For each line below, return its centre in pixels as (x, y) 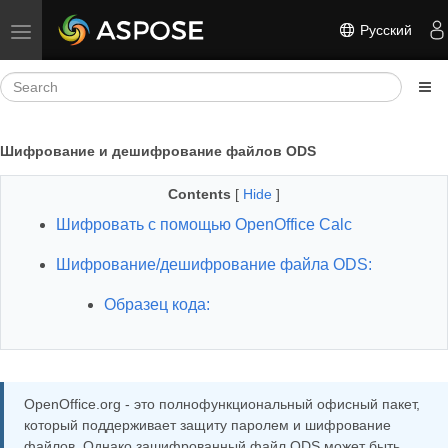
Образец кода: (157, 304)
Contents (199, 194)
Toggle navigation (75, 30)
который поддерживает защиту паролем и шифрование (207, 425)
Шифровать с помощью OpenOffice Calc (204, 224)
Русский (384, 29)
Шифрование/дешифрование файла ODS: (214, 264)
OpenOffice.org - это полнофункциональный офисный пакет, (222, 404)
